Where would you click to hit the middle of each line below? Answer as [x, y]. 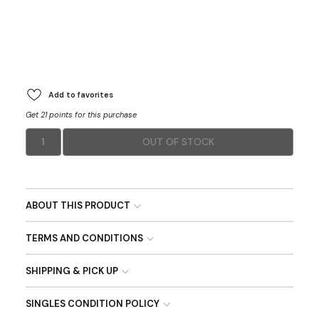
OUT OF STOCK [178, 141]
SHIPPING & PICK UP [72, 271]
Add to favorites [80, 94]
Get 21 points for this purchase [81, 114]
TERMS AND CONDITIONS [84, 238]
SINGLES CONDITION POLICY [92, 304]
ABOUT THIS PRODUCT [78, 205]
